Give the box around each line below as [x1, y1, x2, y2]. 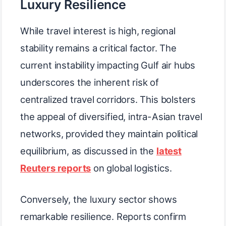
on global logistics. [91, 162, 172, 174]
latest [156, 145, 182, 157]
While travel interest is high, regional [20, 25, 176, 37]
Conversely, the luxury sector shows [20, 193, 177, 205]
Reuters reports [20, 162, 91, 174]
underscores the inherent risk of [20, 77, 159, 88]
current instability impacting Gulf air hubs [20, 60, 196, 71]
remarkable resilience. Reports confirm [20, 210, 186, 222]
